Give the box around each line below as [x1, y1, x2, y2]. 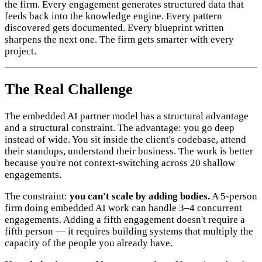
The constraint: [5, 191, 70, 202]
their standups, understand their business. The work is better [5, 146, 253, 157]
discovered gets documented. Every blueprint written [5, 22, 224, 33]
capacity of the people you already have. [5, 237, 173, 249]
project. [5, 45, 36, 57]
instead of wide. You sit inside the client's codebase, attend [5, 134, 246, 146]
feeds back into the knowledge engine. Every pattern [5, 10, 222, 22]
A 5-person [210, 191, 257, 202]
